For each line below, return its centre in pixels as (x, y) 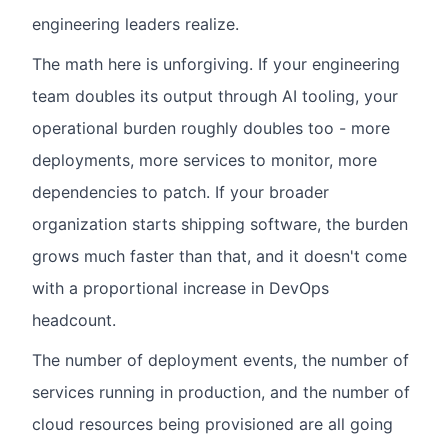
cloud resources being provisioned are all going (212, 424)
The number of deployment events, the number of (220, 360)
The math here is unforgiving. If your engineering (216, 64)
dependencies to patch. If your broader (180, 192)
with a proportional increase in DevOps (180, 288)
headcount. (74, 320)
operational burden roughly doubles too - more (211, 128)
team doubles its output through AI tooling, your (215, 96)
